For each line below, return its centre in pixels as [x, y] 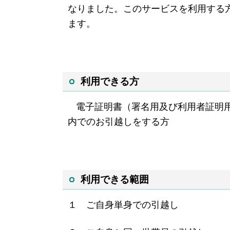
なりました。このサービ [119, 8]
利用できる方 [110, 81]
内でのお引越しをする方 [119, 121]
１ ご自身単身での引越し [123, 205]
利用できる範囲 [115, 179]
